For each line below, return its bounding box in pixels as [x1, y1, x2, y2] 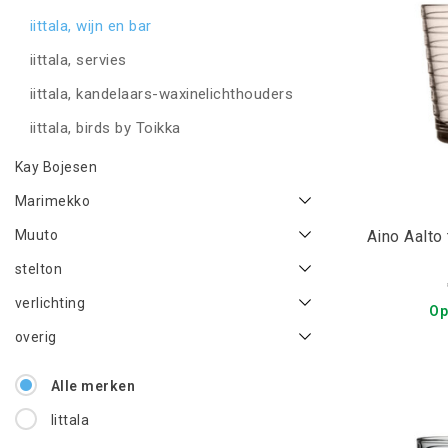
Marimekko [15, 193, 91, 209]
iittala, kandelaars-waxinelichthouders [30, 85, 294, 103]
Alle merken [50, 378, 136, 394]
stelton [15, 261, 63, 277]
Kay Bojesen [15, 159, 98, 175]
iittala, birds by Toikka [30, 119, 181, 137]
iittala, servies [30, 51, 127, 69]
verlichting [15, 295, 86, 311]
